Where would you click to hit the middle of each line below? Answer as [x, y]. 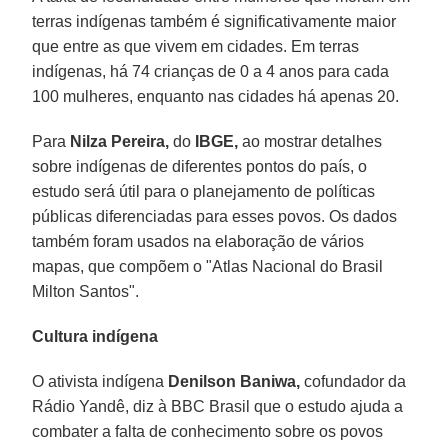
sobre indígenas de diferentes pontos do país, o [200, 166]
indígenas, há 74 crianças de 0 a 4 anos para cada [211, 71]
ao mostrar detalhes [310, 141]
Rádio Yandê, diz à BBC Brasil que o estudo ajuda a [218, 406]
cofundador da [353, 381]
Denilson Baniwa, [234, 381]
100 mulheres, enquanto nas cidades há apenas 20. [216, 96]
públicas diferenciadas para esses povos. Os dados [215, 216]
